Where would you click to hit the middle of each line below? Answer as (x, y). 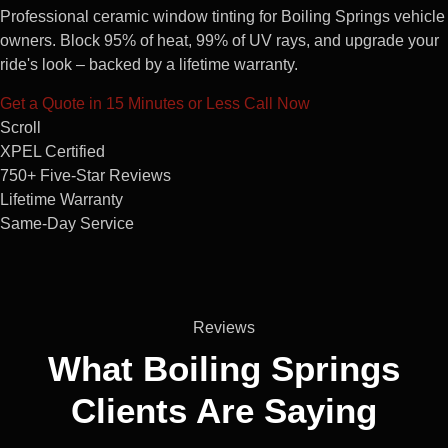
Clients (129, 410)
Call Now (277, 103)
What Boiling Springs (224, 368)
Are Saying (282, 410)
